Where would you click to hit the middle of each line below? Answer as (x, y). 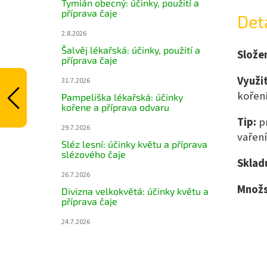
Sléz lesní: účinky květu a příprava (134, 144)
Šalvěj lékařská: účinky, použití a (131, 50)
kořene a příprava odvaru (115, 107)
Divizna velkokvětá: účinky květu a (135, 191)
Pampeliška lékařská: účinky (122, 97)
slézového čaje (94, 154)
